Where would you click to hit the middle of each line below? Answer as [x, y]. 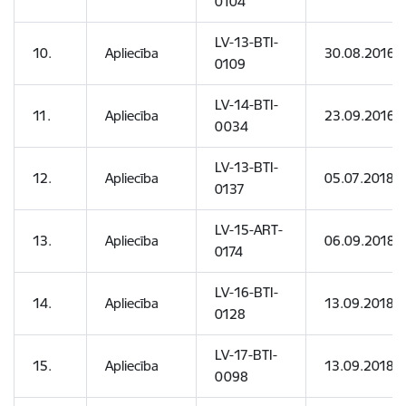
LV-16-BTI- [246, 292]
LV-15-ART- [249, 230]
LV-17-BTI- [246, 355]
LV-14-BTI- [246, 105]
